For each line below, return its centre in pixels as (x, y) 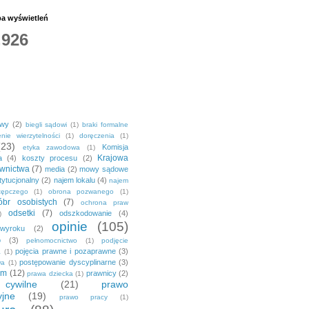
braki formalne (106, 125)
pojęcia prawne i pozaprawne (66, 251)
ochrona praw (104, 203)
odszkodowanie (86, 213)
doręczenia (97, 136)
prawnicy (101, 273)
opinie (69, 227)
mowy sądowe (104, 169)
